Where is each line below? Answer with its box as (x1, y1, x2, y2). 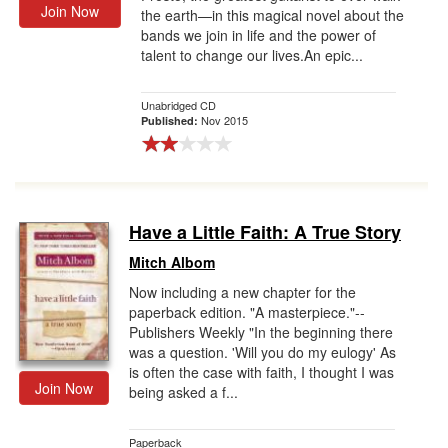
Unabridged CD (141, 97, 216, 113)
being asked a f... (129, 382, 238, 402)
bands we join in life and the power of (141, 25, 376, 45)
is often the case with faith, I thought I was (129, 362, 394, 382)
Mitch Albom (129, 252, 215, 272)
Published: (141, 113, 201, 128)
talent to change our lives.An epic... (141, 45, 363, 65)
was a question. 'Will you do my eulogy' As (129, 342, 396, 362)
